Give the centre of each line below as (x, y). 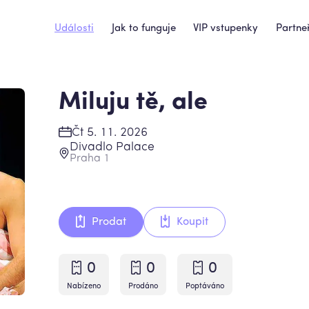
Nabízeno (84, 287)
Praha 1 (90, 159)
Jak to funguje (143, 28)
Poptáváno (205, 287)
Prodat (109, 222)
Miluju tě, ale (133, 103)
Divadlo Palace (112, 147)
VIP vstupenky (226, 28)
